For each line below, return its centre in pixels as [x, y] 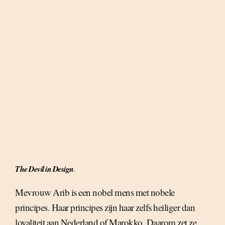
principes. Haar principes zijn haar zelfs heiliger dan [105, 207]
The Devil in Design [44, 169]
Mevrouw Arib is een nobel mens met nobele [95, 192]
